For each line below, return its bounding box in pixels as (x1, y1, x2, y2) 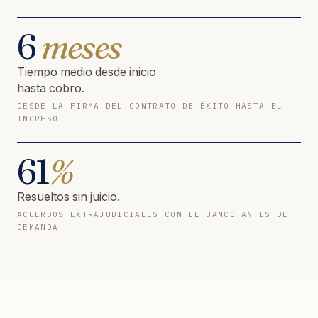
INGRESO (17, 113, 59, 124)
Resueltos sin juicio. (17, 189, 120, 204)
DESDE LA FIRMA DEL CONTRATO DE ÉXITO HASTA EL (17, 100, 283, 111)
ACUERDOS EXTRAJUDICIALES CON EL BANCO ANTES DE (17, 209, 289, 219)
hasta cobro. (17, 80, 84, 95)
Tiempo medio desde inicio (17, 64, 156, 79)
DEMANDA (17, 221, 59, 232)
